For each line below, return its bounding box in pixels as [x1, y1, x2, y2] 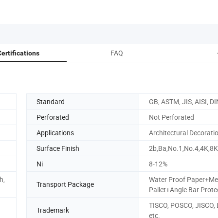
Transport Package [36, 180, 94, 189]
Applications [36, 127, 74, 137]
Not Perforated [149, 112, 194, 122]
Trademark [36, 205, 69, 215]
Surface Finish [36, 143, 79, 153]
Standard [36, 96, 65, 106]
